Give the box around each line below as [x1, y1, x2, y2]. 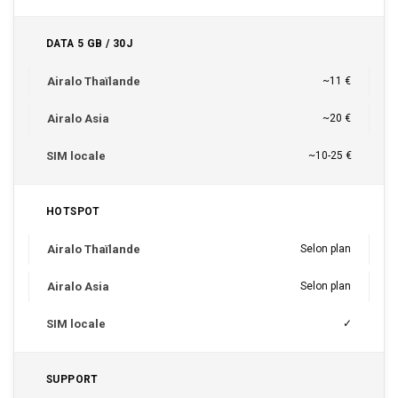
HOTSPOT [46, 204, 100, 218]
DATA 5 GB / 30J [46, 36, 132, 50]
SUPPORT [46, 372, 99, 386]
